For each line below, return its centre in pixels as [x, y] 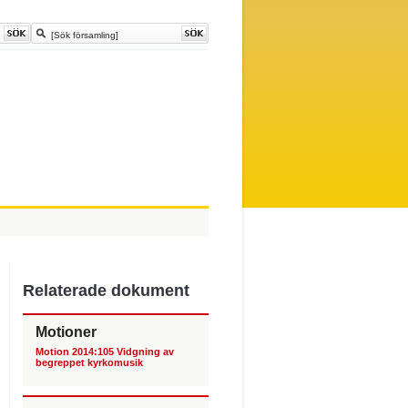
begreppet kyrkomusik [89, 362]
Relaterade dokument [106, 291]
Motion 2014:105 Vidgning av [105, 351]
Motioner [66, 331]
